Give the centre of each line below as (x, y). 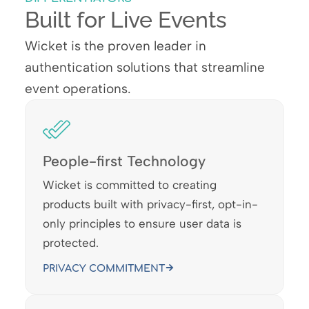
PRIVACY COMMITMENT (103, 268)
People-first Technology (124, 161)
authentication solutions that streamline (144, 67)
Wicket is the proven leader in (115, 46)
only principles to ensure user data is (142, 223)
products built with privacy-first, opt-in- (150, 204)
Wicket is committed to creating (129, 185)
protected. (70, 242)
